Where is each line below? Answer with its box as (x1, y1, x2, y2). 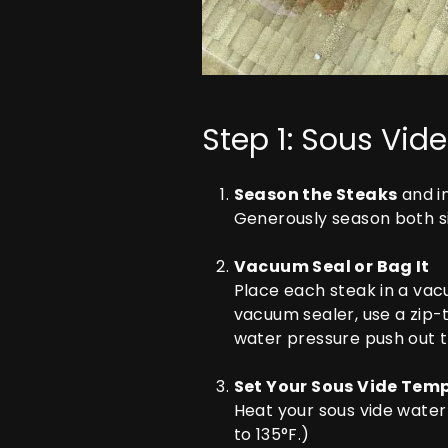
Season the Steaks (233, 183, 398, 206)
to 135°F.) (233, 423, 310, 446)
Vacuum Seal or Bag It (233, 255, 430, 278)
